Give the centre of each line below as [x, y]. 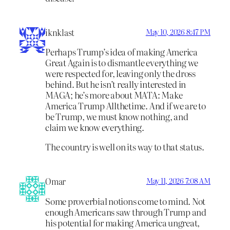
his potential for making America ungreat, [123, 222]
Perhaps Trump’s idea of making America [121, 52]
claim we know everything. [95, 127]
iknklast [60, 32]
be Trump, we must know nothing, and [117, 117]
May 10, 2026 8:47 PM [178, 32]
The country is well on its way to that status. [125, 147]
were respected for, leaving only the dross [120, 73]
